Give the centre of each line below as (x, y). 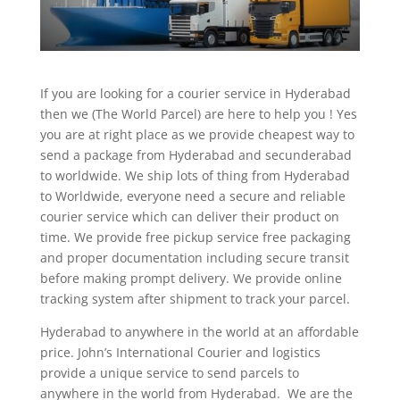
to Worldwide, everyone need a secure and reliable (192, 196)
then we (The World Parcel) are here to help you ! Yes (198, 113)
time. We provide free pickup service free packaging (195, 237)
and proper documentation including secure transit (194, 257)
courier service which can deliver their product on (189, 216)
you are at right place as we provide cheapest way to (197, 134)
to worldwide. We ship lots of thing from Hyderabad (195, 175)
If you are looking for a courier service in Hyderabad (195, 93)
